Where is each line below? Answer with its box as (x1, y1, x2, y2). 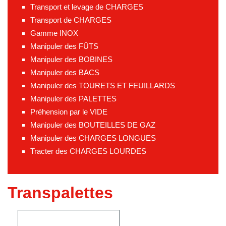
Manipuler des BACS (30, 68, 99, 77)
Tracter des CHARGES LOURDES (30, 146, 146, 155)
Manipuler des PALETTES (30, 94, 117, 103)
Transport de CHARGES (30, 15, 111, 24)
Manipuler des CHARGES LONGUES (30, 133, 156, 142)
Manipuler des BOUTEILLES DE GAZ (30, 120, 155, 129)
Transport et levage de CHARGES (30, 2, 143, 11)
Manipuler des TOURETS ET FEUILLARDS (30, 81, 175, 90)
